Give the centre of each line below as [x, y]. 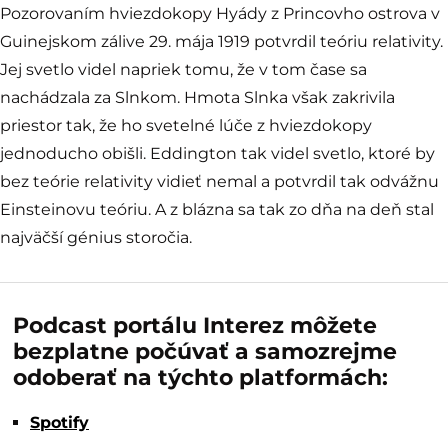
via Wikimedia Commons [254, 202]
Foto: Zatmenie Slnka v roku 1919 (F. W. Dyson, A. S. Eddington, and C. [222, 188]
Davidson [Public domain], [95, 202]
